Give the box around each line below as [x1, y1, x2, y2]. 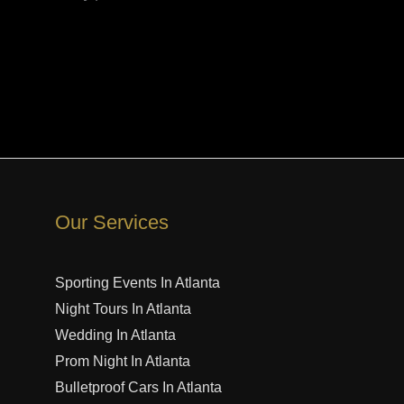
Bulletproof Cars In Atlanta [55, 379, 222, 395]
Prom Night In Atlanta [55, 353, 190, 369]
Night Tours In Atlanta [55, 300, 191, 317]
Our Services [55, 210, 169, 234]
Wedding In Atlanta [55, 326, 176, 343]
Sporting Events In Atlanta [55, 274, 220, 290]
